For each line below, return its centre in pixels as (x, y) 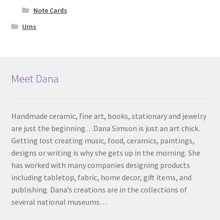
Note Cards (50, 10)
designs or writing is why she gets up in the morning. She (106, 153)
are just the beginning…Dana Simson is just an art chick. (105, 128)
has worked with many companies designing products (100, 165)
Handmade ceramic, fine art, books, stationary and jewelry (109, 116)
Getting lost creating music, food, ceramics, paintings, (103, 140)
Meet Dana (35, 78)
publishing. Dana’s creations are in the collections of (99, 190)
